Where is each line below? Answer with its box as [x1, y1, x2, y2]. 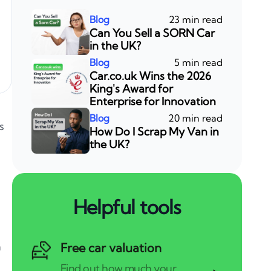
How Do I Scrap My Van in [90, 125, 219, 139]
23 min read [169, 13, 223, 26]
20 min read [168, 112, 223, 125]
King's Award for [90, 82, 173, 96]
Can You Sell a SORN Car [90, 26, 215, 41]
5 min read [174, 56, 223, 69]
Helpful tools [73, 195, 181, 220]
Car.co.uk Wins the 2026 [90, 69, 211, 83]
